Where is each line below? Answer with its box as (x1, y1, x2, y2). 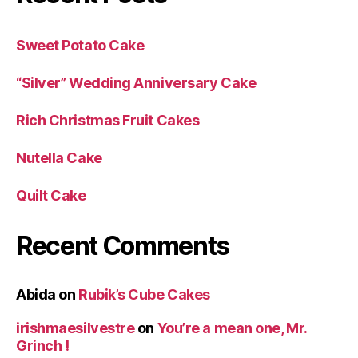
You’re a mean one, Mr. (157, 319, 307, 336)
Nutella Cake (16, 149, 102, 166)
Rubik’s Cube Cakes (78, 285, 210, 303)
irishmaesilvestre (16, 319, 135, 336)
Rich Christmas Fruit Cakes (16, 111, 200, 129)
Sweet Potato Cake (16, 36, 145, 54)
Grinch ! (16, 336, 70, 354)
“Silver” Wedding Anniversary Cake (16, 74, 257, 91)
